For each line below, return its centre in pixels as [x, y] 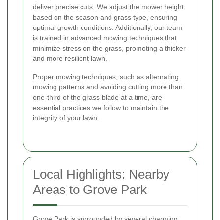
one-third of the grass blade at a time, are [97, 97]
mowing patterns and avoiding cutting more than [108, 87]
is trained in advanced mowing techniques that [105, 38]
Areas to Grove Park [90, 189]
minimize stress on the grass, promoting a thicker [109, 48]
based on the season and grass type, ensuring [105, 17]
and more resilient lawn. [70, 58]
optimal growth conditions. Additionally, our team [108, 27]
